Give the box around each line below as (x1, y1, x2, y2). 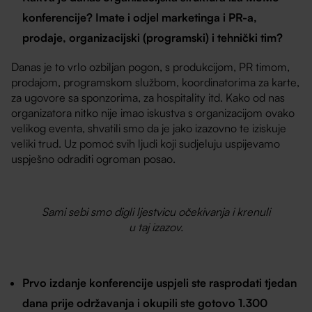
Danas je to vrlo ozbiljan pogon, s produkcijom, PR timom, (11, 60, 290, 75)
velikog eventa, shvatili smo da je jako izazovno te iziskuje (11, 121, 287, 136)
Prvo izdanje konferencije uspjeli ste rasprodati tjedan (22, 275, 297, 290)
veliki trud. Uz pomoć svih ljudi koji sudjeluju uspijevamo (11, 136, 281, 151)
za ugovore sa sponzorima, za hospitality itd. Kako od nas (11, 91, 286, 105)
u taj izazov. (129, 220, 183, 235)
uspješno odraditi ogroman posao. (11, 152, 176, 166)
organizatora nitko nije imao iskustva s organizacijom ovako (11, 106, 295, 120)
